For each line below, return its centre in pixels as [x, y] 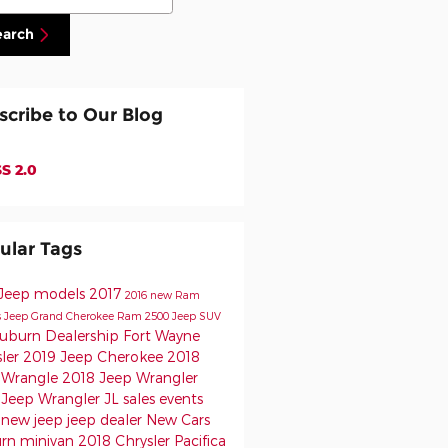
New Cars [177, 419]
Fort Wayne [161, 335]
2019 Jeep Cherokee [94, 356]
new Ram [174, 294]
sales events [162, 398]
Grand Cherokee [73, 315]
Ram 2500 [144, 315]
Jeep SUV [196, 315]
